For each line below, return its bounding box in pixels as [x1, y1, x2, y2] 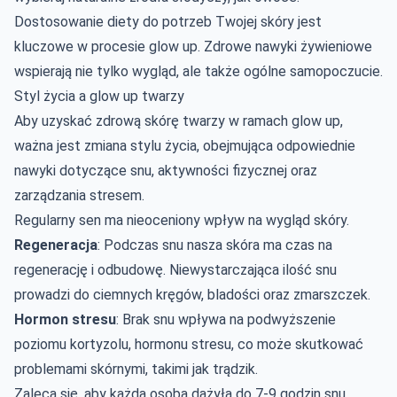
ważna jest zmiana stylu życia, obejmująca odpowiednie [14, 136, 355, 154]
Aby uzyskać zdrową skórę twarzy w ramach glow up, [14, 112, 343, 129]
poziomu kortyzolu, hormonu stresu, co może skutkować [14, 335, 363, 353]
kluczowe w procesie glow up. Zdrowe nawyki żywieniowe [14, 37, 372, 55]
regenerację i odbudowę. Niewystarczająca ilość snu [14, 261, 337, 278]
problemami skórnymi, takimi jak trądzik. [14, 360, 258, 378]
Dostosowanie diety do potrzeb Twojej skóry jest [14, 12, 322, 30]
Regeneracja [14, 236, 97, 253]
